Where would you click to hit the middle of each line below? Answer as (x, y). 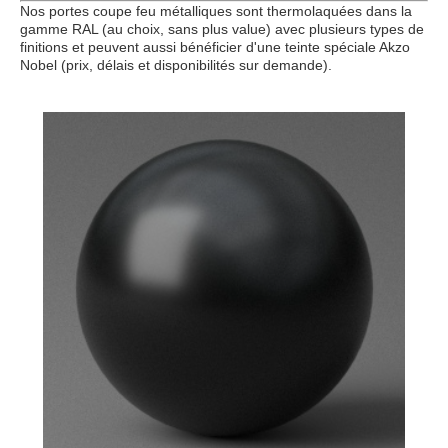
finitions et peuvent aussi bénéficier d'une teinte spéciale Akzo (215, 47)
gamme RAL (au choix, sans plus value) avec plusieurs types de (222, 29)
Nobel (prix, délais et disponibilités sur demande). (178, 65)
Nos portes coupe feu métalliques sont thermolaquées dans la (216, 11)
